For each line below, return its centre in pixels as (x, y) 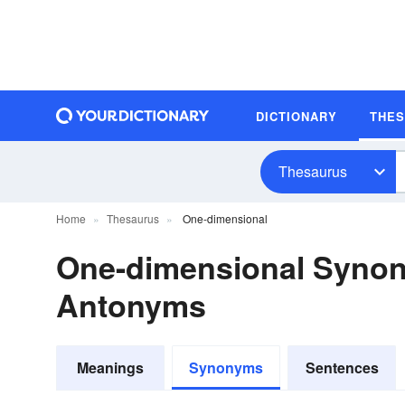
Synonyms (226, 367)
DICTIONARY (297, 116)
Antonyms (131, 305)
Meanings (110, 367)
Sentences (342, 367)
